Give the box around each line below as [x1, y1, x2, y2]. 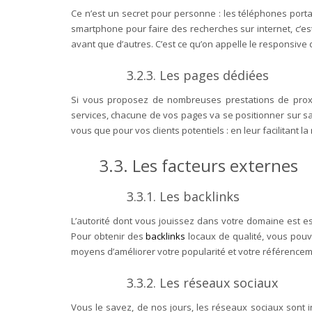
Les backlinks [159, 187, 240, 205]
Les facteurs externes [132, 153, 298, 177]
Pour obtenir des [71, 229, 143, 242]
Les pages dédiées [159, 66, 269, 84]
